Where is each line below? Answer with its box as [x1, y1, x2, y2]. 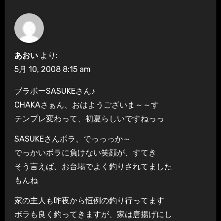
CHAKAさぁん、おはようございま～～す [14, 100, 159, 110]
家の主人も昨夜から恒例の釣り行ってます [14, 195, 164, 205]
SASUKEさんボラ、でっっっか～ [14, 134, 131, 144]
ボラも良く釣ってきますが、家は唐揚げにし [14, 209, 172, 219]
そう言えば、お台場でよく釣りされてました [14, 161, 172, 171]
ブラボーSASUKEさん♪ [14, 86, 95, 96]
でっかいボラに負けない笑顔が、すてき [14, 147, 156, 157]
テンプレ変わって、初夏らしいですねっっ [14, 114, 164, 124]
